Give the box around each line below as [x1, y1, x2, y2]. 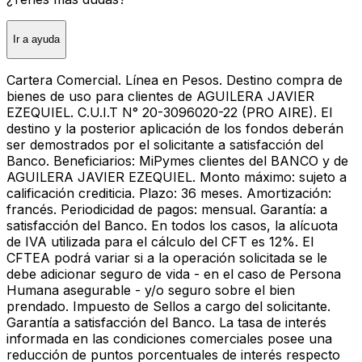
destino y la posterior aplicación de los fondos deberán [6, 120, 343, 137]
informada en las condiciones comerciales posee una [6, 330, 332, 347]
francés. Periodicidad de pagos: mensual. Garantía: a [6, 200, 327, 217]
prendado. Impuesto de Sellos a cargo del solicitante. [6, 297, 330, 314]
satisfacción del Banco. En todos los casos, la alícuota [6, 217, 338, 234]
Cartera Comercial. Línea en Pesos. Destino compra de [6, 71, 343, 88]
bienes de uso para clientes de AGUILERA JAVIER [6, 87, 314, 104]
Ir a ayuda [13, 33, 60, 46]
